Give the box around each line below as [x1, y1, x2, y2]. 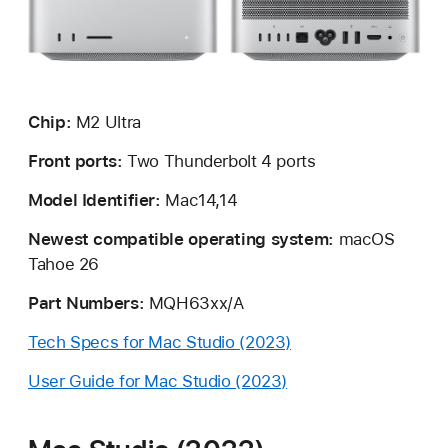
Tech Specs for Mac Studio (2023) [28, 332, 292, 353]
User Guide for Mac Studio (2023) [28, 371, 288, 392]
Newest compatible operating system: [28, 229, 334, 250]
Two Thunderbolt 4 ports [122, 151, 316, 172]
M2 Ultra [71, 112, 141, 133]
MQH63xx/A [144, 293, 244, 314]
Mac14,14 [160, 190, 238, 211]
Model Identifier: [28, 190, 161, 211]
